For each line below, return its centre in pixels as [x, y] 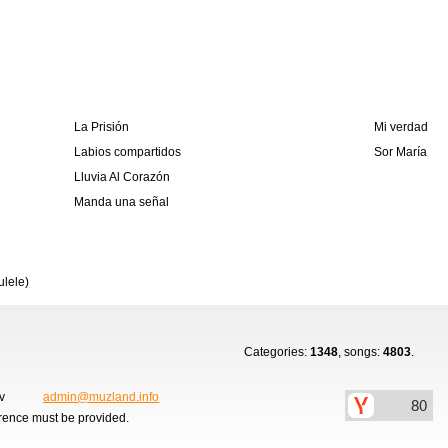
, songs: [360, 352]
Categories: [277, 352]
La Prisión [101, 127]
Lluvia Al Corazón [122, 177]
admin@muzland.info [101, 397]
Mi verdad [401, 127]
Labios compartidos [127, 152]
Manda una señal [121, 202]
